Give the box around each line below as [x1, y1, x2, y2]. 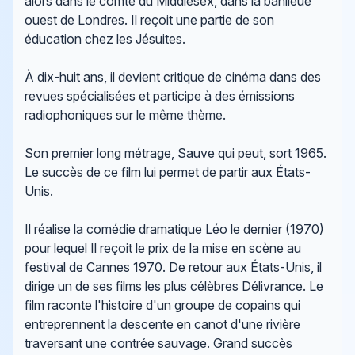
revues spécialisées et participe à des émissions [25, 88, 296, 105]
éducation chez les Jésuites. [25, 31, 186, 48]
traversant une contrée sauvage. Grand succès [25, 335, 293, 352]
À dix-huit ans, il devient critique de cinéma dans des [25, 69, 322, 86]
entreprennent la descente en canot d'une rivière [25, 316, 301, 333]
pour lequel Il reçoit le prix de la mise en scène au [25, 240, 302, 257]
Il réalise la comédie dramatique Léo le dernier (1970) [25, 221, 325, 238]
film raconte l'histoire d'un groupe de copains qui [25, 297, 301, 314]
